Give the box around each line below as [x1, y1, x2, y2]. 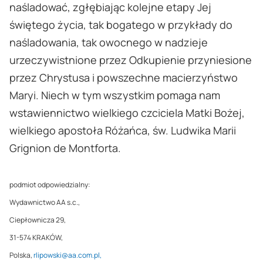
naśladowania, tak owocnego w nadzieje [9, 35, 208, 50]
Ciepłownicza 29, [9, 215, 66, 225]
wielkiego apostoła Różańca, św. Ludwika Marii [9, 123, 236, 138]
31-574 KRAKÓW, [9, 232, 63, 243]
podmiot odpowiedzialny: [9, 180, 90, 190]
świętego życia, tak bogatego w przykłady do [9, 18, 232, 32]
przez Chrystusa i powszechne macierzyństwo [9, 70, 238, 85]
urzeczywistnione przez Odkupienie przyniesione [9, 53, 252, 68]
